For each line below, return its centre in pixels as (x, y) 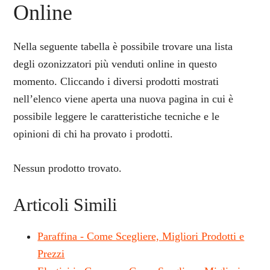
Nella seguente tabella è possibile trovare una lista (123, 46)
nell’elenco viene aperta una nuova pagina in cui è (124, 99)
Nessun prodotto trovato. (68, 168)
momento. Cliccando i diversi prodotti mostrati (116, 81)
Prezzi (51, 254)
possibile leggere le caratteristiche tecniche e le (117, 116)
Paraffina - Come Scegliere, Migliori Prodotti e (141, 236)
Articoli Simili (65, 205)
